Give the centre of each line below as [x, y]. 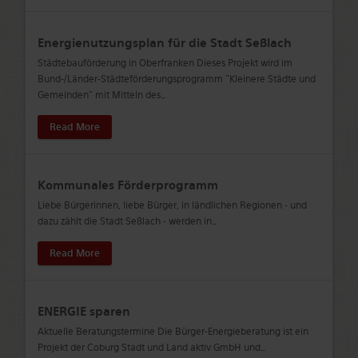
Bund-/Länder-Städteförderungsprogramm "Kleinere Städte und [176, 79]
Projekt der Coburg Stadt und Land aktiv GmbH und [149, 347]
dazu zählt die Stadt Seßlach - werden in [124, 221]
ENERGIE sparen [84, 311]
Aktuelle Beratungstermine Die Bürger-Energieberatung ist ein [173, 331]
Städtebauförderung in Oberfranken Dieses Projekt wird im [165, 63]
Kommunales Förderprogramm [127, 185]
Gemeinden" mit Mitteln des [99, 95]
